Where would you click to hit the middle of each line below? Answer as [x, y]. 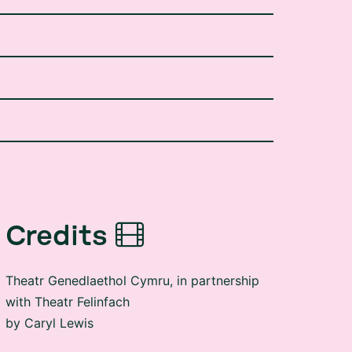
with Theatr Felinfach [67, 277]
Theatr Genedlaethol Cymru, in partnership [132, 256]
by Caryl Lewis [49, 299]
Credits [56, 212]
